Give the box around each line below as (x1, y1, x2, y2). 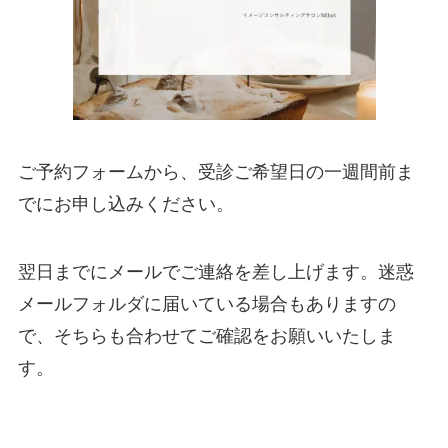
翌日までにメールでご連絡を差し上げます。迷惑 (17, 262, 414, 283)
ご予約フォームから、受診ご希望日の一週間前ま (17, 162, 414, 183)
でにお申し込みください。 (17, 194, 234, 215)
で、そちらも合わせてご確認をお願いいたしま (17, 326, 396, 347)
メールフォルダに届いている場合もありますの (17, 294, 396, 315)
